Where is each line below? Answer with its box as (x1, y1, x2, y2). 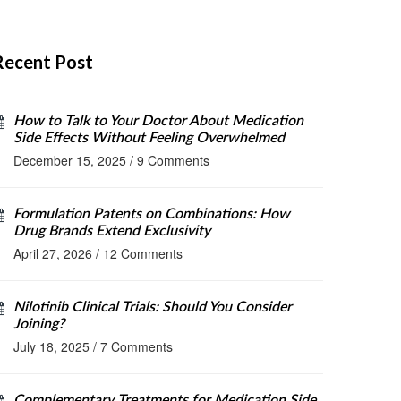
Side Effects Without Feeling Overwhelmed (13, 131, 285, 145)
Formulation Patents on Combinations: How (13, 207, 290, 221)
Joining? (13, 317, 64, 331)
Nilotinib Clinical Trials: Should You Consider (13, 300, 292, 314)
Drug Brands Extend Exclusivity (13, 224, 210, 238)
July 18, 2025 (13, 337, 90, 355)
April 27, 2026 (13, 244, 92, 262)
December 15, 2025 (13, 151, 126, 169)
